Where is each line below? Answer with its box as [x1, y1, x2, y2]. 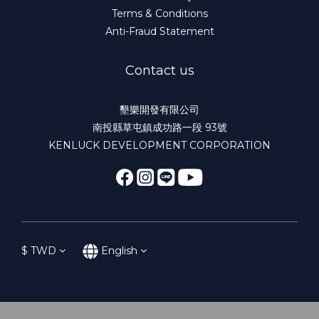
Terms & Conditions [111, 6, 208, 20]
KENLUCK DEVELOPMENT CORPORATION [48, 138, 271, 152]
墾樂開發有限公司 [120, 103, 199, 116]
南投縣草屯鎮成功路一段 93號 [92, 120, 227, 134]
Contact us [125, 62, 194, 78]
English [101, 244, 137, 257]
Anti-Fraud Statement [105, 24, 214, 38]
